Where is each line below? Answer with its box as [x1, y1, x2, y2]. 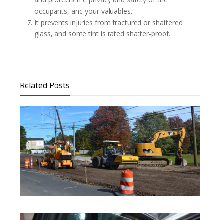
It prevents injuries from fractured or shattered [34, 18, 183, 27]
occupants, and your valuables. [34, 6, 132, 16]
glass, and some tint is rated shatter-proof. [34, 29, 170, 39]
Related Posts [20, 80, 70, 91]
